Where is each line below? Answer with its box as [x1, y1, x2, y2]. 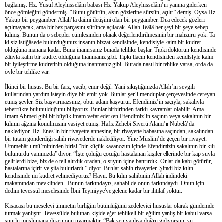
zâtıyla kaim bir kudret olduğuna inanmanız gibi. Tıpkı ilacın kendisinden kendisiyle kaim [5, 53, 213, 60]
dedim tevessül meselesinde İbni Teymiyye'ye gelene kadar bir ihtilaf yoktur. [5, 187, 182, 194]
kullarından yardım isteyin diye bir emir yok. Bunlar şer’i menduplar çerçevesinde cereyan [5, 90, 215, 98]
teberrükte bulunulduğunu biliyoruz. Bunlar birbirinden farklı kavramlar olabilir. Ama [5, 105, 204, 112]
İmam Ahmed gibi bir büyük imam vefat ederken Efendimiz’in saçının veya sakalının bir [5, 112, 211, 120]
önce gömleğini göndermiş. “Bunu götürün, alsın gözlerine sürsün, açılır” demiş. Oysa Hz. [5, 8, 217, 16]
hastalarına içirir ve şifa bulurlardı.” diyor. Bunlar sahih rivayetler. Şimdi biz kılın [5, 165, 193, 172]
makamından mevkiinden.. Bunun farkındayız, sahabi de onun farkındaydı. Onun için [5, 179, 204, 187]
